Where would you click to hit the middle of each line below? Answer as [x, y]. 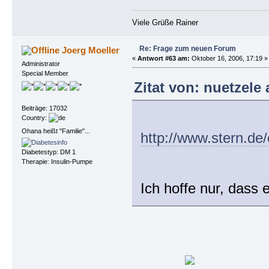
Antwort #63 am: [163, 58]
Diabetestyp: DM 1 [48, 152]
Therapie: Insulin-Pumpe [57, 161]
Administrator [41, 63]
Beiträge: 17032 [44, 108]
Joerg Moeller [91, 50]
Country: [35, 118]
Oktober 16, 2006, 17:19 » [228, 58]
